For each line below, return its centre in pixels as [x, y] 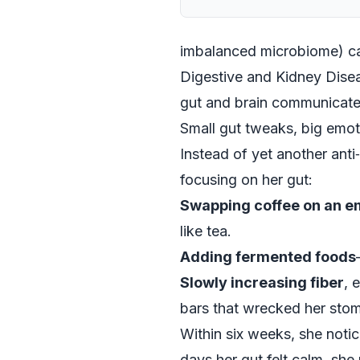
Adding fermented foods [268, 257]
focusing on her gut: [246, 180]
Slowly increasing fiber [262, 282]
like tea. [206, 231]
